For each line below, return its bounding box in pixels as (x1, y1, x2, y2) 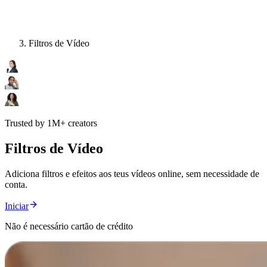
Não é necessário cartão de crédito (5, 221, 133, 232)
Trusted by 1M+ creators (5, 118, 97, 129)
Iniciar (5, 201, 29, 212)
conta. (5, 179, 27, 190)
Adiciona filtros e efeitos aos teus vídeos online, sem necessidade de (5, 169, 259, 179)
